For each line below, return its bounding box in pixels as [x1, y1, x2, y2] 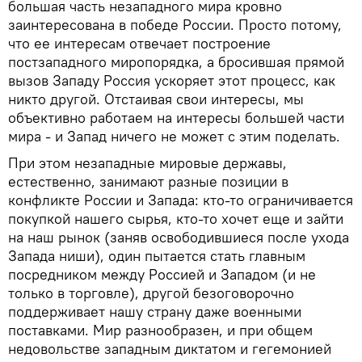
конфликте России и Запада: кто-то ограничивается [8, 190, 353, 209]
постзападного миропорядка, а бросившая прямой [8, 52, 344, 71]
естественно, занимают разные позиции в [8, 171, 288, 191]
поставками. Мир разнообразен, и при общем [8, 320, 313, 339]
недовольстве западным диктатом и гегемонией [8, 339, 331, 358]
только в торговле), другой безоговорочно [8, 283, 294, 302]
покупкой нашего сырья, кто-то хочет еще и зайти [8, 208, 343, 228]
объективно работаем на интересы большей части [8, 107, 344, 127]
